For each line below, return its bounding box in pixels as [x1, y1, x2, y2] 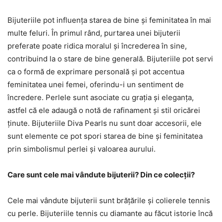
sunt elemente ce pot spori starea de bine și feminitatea [7, 131, 203, 141]
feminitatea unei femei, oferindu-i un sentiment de [7, 80, 184, 89]
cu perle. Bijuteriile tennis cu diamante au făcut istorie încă [7, 209, 213, 218]
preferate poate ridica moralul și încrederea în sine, [7, 41, 187, 51]
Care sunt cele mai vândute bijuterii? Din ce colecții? [7, 170, 195, 179]
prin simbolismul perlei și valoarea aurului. [7, 144, 156, 154]
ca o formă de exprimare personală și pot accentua [7, 67, 184, 76]
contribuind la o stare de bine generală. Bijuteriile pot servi [7, 54, 213, 63]
